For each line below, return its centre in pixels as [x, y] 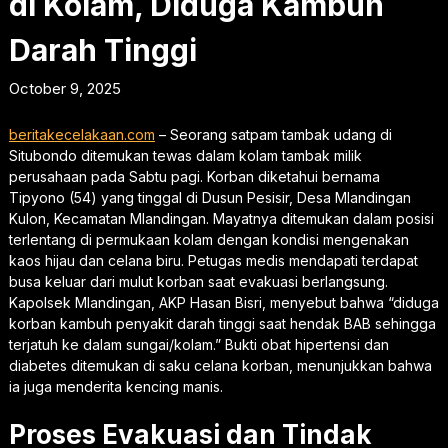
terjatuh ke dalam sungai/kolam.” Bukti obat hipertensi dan [198, 344]
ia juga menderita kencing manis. [115, 386]
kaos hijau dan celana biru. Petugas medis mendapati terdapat [213, 260]
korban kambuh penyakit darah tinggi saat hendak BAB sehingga [222, 323]
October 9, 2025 [64, 88]
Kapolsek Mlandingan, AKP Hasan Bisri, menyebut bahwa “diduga [223, 302]
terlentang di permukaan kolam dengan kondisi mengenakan [208, 239]
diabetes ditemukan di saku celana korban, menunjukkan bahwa [220, 365]
